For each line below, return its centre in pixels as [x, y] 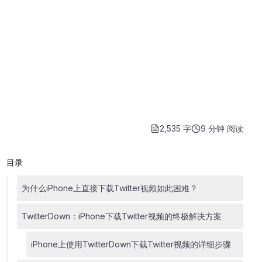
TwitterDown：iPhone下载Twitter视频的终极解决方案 [121, 216]
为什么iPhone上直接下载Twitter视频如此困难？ [109, 188]
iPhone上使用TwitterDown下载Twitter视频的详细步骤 [131, 244]
